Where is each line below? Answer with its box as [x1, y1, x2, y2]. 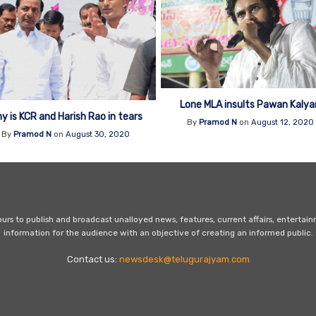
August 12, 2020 [250, 117, 314, 127]
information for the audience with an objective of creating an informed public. [3, 227, 313, 238]
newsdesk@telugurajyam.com [119, 253, 250, 265]
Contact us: [66, 253, 119, 265]
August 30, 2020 [66, 129, 130, 139]
